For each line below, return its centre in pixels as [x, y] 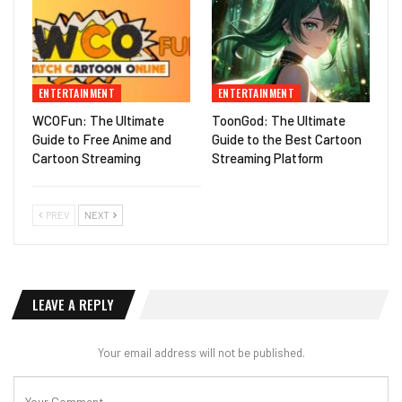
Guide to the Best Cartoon [287, 139]
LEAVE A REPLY [73, 304]
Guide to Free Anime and [102, 139]
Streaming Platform [267, 157]
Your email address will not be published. [201, 352]
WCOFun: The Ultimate [98, 120]
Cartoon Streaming [87, 157]
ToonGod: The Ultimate [279, 120]
